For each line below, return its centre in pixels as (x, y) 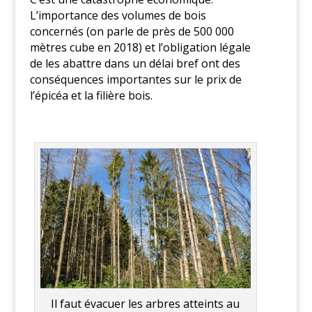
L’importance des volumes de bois (118, 16)
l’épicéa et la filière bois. (91, 96)
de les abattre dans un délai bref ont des (135, 64)
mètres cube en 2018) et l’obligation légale (140, 48)
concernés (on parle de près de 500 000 (132, 32)
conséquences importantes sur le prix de (135, 80)
